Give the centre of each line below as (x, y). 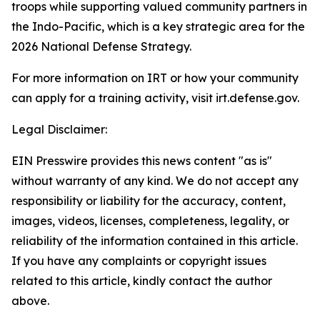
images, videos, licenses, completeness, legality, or (150, 221)
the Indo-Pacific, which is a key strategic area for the (158, 26)
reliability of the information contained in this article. (155, 241)
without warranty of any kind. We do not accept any (155, 181)
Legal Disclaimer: (59, 129)
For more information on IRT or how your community (155, 78)
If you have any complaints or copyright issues (139, 261)
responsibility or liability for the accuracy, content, (149, 201)
